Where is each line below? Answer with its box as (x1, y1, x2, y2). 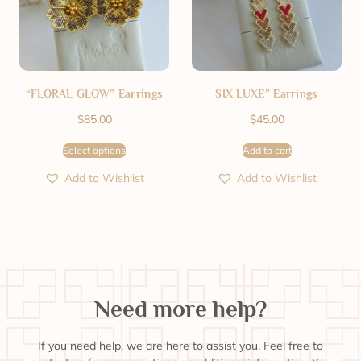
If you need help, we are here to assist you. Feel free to (38, 338, 323, 353)
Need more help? (94, 295, 267, 322)
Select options (63, 143, 126, 156)
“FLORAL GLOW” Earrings (25, 86, 164, 100)
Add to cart (242, 143, 292, 156)
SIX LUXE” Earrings (215, 86, 318, 100)
